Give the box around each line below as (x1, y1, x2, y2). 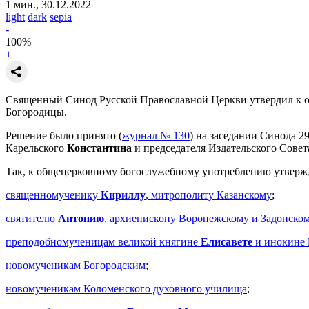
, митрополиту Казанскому (146, 188, 272, 201)
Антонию (58, 212, 104, 224)
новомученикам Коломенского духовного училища (6, 282, 247, 295)
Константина (67, 141, 132, 154)
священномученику (6, 188, 101, 201)
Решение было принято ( (6, 129, 122, 141)
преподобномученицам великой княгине (6, 235, 201, 248)
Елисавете (201, 235, 252, 248)
